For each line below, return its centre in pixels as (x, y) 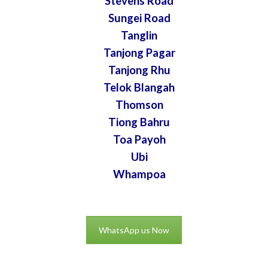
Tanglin (139, 36)
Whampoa (139, 174)
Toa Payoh (139, 140)
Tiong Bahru (139, 122)
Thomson (139, 105)
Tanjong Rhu (139, 70)
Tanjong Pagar (139, 53)
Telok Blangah (139, 88)
